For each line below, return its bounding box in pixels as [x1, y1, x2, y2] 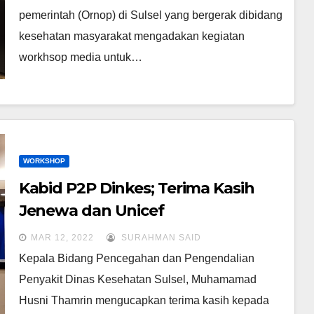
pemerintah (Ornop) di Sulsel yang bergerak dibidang [18, 8, 282, 21]
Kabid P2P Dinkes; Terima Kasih [18, 178, 254, 198]
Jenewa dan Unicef [18, 200, 164, 220]
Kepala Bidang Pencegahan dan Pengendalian [18, 252, 254, 264]
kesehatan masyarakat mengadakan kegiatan [18, 29, 245, 42]
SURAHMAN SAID [118, 232, 201, 243]
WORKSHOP [22, 156, 65, 165]
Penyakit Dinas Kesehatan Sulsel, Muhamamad [18, 273, 257, 285]
